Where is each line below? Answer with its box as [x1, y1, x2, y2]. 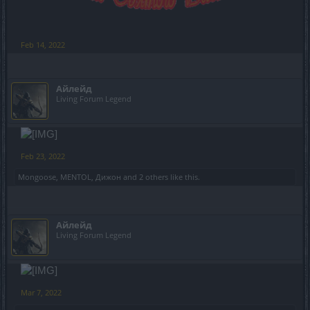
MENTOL [60, 172, 91, 183]
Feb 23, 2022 [21, 151, 65, 162]
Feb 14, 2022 [21, 39, 65, 51]
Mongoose [18, 172, 56, 183]
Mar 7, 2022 [21, 287, 62, 298]
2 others [139, 172, 168, 183]
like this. [168, 172, 200, 183]
